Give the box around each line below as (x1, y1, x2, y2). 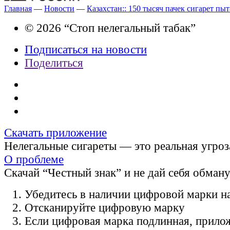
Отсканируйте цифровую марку (25, 201, 185, 214)
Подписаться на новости (25, 43, 147, 56)
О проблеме (4, 152, 64, 166)
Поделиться (25, 56, 83, 69)
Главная (4, 4, 32, 13)
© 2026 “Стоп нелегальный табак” (25, 21, 196, 34)
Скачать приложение (4, 126, 107, 139)
